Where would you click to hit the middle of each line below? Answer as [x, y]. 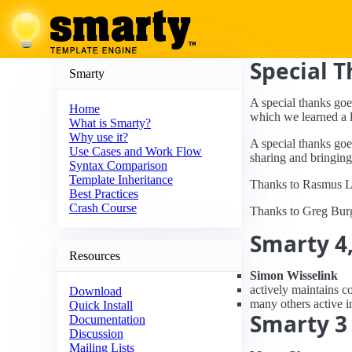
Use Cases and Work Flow [136, 152]
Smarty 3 [299, 324]
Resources [95, 255]
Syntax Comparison [118, 166]
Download [95, 291]
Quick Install [101, 306]
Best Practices [104, 194]
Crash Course [103, 208]
